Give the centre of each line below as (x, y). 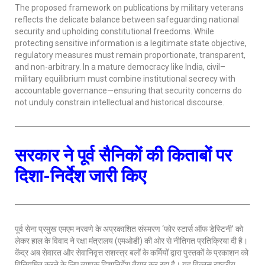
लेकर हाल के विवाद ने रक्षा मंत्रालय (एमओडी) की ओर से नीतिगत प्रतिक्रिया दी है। (131, 241)
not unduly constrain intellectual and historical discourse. (119, 102)
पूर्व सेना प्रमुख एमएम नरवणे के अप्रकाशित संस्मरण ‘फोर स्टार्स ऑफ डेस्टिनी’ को (129, 229)
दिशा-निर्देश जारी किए (80, 176)
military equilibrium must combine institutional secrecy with (125, 79)
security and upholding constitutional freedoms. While (114, 31)
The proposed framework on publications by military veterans (129, 8)
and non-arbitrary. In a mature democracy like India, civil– (120, 67)
